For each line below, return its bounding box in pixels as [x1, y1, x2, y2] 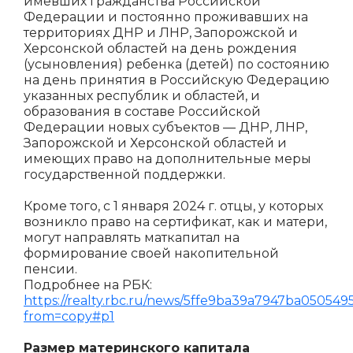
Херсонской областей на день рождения [24, 41, 297, 56]
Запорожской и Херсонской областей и [24, 136, 287, 150]
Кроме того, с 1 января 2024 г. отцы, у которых [24, 199, 323, 214]
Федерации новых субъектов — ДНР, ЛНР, [24, 120, 307, 135]
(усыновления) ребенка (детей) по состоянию [24, 57, 329, 72]
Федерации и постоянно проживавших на [24, 9, 308, 24]
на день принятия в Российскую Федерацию [24, 72, 329, 87]
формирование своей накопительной [24, 246, 279, 261]
